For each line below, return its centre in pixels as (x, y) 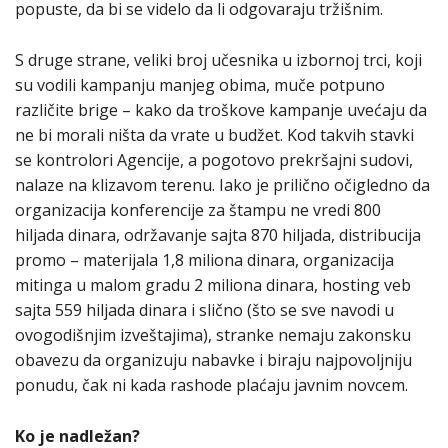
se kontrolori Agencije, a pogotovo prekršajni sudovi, (214, 160)
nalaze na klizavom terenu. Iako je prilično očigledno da (222, 185)
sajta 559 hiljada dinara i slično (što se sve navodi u (204, 310)
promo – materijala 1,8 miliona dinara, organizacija (204, 260)
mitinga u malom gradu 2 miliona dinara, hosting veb (213, 285)
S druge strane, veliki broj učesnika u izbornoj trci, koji (218, 60)
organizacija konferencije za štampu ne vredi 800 (198, 210)
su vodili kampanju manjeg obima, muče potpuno (200, 85)
